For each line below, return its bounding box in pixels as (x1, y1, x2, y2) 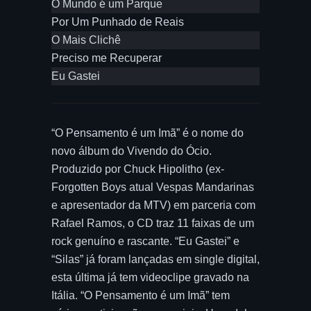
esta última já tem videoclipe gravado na (51, 271, 249, 283)
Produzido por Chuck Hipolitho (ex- (51, 163, 224, 175)
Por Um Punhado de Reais (51, 16, 184, 28)
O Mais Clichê (51, 34, 121, 46)
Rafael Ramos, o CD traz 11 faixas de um (51, 217, 254, 229)
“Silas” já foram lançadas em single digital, (51, 253, 260, 265)
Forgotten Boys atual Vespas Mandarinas (51, 181, 254, 193)
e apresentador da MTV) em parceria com (51, 199, 255, 211)
